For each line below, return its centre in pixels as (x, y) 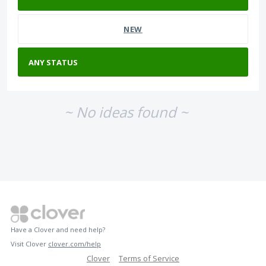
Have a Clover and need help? (58, 230)
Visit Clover (29, 244)
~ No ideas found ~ (126, 112)
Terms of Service (149, 259)
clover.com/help (75, 244)
